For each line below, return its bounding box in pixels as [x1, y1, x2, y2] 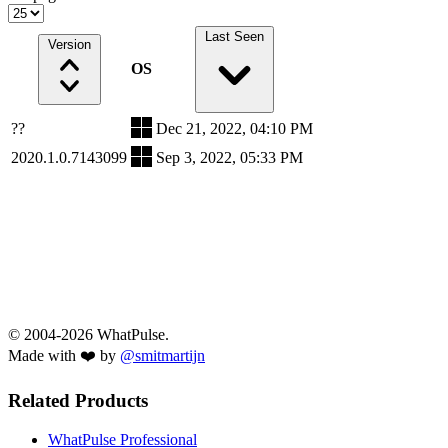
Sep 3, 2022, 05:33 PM [156, 149, 303, 167]
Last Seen [205, 29, 264, 45]
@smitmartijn [120, 347, 205, 365]
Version [47, 37, 91, 53]
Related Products [8, 390, 148, 412]
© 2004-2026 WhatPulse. [8, 326, 169, 344]
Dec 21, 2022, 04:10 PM [156, 120, 313, 138]
